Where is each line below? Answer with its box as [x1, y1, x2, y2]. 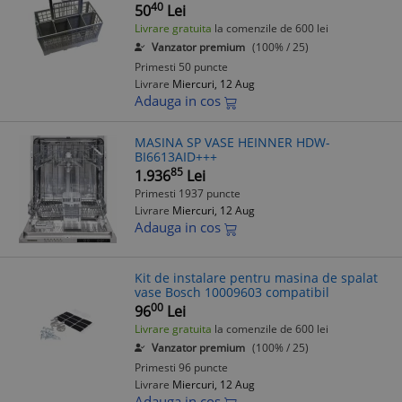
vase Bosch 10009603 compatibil [135, 284, 329, 301]
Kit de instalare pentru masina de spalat [135, 269, 378, 286]
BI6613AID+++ [135, 148, 217, 165]
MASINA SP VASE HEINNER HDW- [135, 134, 330, 151]
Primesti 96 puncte [135, 360, 228, 375]
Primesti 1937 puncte [135, 186, 240, 201]
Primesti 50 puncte [135, 59, 228, 74]
